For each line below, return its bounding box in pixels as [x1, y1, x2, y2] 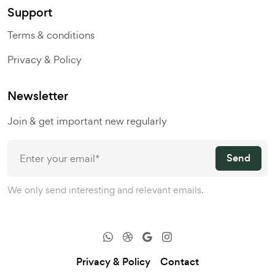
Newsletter [7, 88, 68, 105]
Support [7, 4, 52, 21]
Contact [160, 255, 199, 269]
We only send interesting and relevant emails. [7, 184, 204, 197]
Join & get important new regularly [7, 114, 167, 128]
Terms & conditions [7, 28, 95, 42]
